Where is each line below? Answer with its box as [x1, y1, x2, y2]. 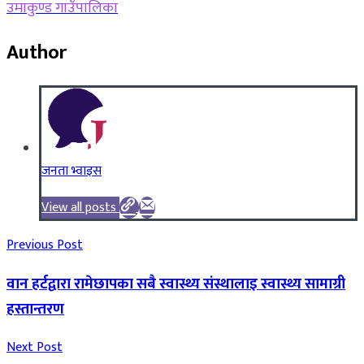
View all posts [41, 197, 116, 219]
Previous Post [6, 234, 83, 257]
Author [6, 37, 67, 70]
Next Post [6, 336, 63, 359]
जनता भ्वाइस [41, 160, 102, 183]
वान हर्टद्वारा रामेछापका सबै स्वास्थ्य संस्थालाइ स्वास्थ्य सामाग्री [6, 271, 345, 297]
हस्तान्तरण [6, 296, 64, 322]
